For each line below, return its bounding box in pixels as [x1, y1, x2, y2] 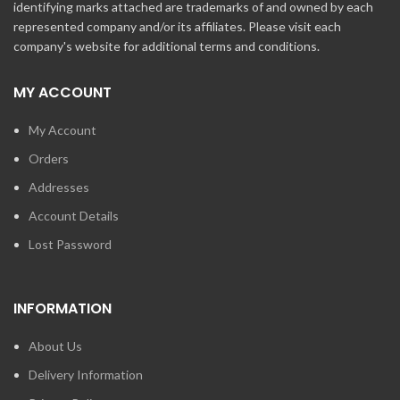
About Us [29, 337, 82, 354]
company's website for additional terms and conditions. [13, 37, 320, 54]
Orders [29, 150, 69, 166]
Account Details [29, 207, 119, 223]
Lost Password [29, 236, 112, 252]
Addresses [29, 179, 89, 195]
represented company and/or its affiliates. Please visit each [13, 18, 341, 34]
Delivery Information [29, 366, 143, 382]
